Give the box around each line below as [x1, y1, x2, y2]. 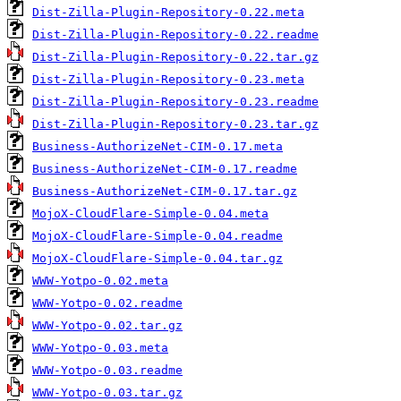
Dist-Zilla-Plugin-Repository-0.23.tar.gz [32, 117, 319, 132]
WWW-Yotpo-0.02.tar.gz [32, 319, 183, 333]
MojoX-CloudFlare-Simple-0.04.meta [32, 207, 269, 221]
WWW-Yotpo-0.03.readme [32, 363, 183, 378]
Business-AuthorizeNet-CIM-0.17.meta [32, 140, 283, 154]
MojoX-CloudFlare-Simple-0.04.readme [32, 229, 283, 243]
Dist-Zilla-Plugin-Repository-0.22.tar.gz [32, 50, 319, 64]
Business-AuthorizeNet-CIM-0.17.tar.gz [32, 184, 297, 199]
